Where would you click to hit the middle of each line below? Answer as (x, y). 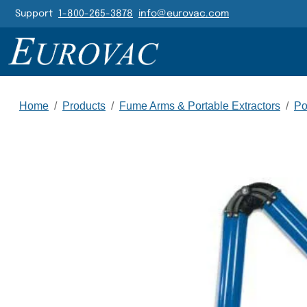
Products (84, 106)
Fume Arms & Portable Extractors (200, 106)
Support (37, 14)
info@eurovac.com (184, 14)
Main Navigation (145, 54)
